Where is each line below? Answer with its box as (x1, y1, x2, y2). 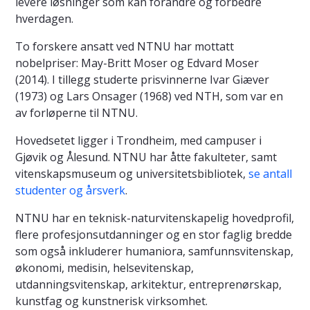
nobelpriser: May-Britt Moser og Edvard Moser (15, 55, 259, 71)
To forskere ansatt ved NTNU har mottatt (15, 38, 234, 54)
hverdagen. (15, 10, 73, 26)
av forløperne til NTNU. (15, 104, 138, 120)
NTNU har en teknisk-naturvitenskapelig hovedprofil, (15, 210, 294, 226)
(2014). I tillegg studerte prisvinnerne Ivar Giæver (15, 71, 269, 87)
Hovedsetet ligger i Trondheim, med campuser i (15, 132, 262, 148)
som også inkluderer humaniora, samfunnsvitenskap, (15, 243, 293, 259)
